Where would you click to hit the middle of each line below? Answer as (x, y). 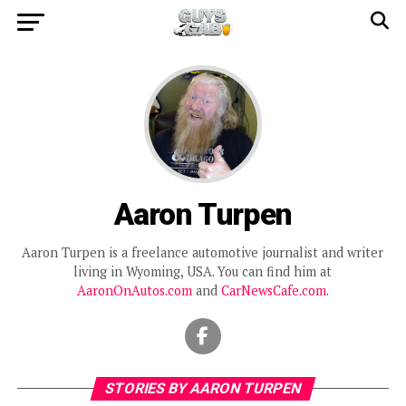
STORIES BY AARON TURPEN (203, 388)
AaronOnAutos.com (134, 290)
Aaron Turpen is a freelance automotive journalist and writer (203, 252)
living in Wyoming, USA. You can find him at (203, 271)
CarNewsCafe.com (273, 290)
